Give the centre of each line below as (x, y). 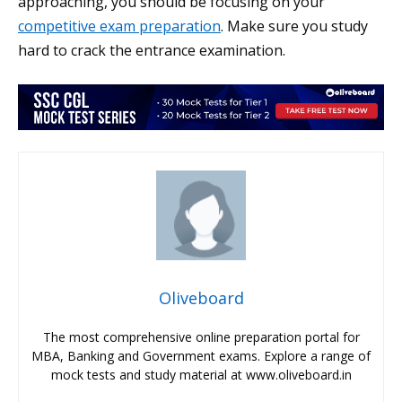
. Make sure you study (294, 26)
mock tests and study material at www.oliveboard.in (201, 375)
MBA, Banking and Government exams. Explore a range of (201, 356)
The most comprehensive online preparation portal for (201, 337)
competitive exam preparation (119, 26)
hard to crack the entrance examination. (152, 51)
